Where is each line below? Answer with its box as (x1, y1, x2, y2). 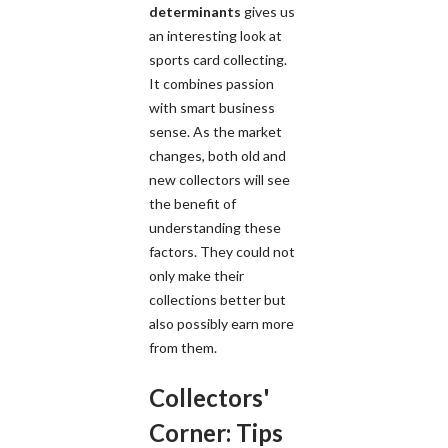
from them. (149, 338, 217, 356)
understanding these (149, 218, 281, 236)
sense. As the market (149, 122, 282, 140)
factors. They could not (149, 242, 295, 260)
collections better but (149, 290, 286, 308)
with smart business (149, 98, 275, 116)
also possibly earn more (149, 314, 294, 332)
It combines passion (149, 74, 274, 92)
